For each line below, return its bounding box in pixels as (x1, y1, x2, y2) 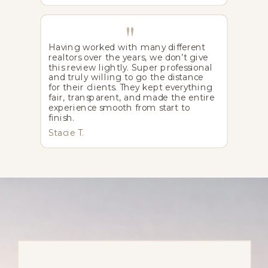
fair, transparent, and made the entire (48, 92, 215, 103)
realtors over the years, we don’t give (48, 51, 208, 63)
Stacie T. (48, 127, 84, 138)
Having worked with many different (48, 42, 206, 53)
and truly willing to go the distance (48, 72, 204, 83)
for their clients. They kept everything (48, 82, 213, 93)
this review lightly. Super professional (48, 62, 213, 73)
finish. (48, 112, 75, 123)
